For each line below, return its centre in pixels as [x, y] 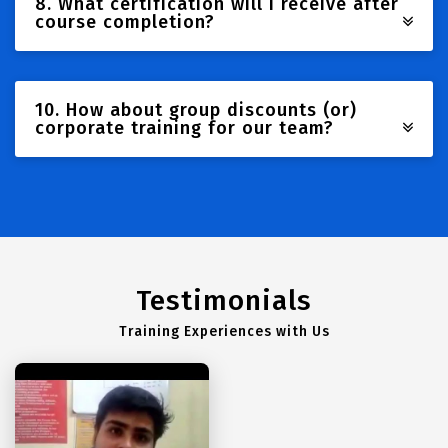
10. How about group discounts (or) [196, 110]
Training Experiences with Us [224, 331]
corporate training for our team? [184, 128]
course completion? [125, 22]
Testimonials [224, 300]
